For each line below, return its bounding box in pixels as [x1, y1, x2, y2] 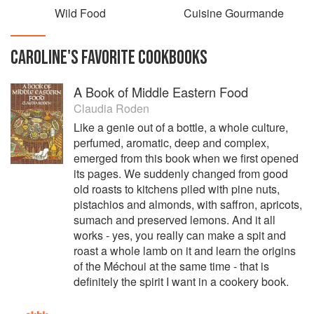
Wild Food [55, 5, 106, 21]
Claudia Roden [74, 100, 149, 116]
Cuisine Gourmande [184, 5, 284, 21]
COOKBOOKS [135, 46, 207, 69]
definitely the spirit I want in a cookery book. [74, 273, 289, 289]
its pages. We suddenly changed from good [74, 165, 288, 182]
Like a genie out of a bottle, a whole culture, [74, 119, 288, 135]
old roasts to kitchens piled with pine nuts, [74, 181, 280, 197]
